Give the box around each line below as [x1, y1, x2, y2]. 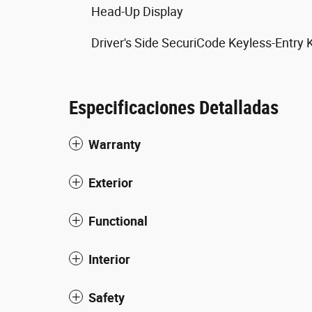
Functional [88, 214, 148, 228]
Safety [88, 290, 125, 305]
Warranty [88, 137, 141, 152]
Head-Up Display [91, 4, 183, 19]
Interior [88, 252, 130, 267]
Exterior [88, 175, 133, 190]
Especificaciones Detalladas [69, 97, 279, 119]
